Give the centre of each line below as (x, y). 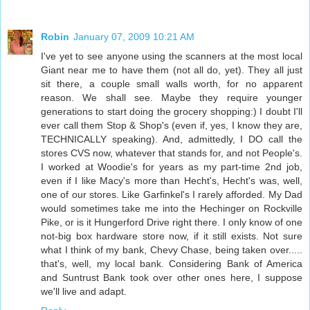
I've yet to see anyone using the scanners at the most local (172, 56)
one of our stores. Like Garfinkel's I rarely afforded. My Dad (172, 195)
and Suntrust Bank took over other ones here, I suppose (172, 278)
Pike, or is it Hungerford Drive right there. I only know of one (172, 222)
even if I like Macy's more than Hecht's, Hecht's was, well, (172, 181)
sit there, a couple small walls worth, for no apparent (172, 84)
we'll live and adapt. (84, 292)
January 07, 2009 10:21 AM (134, 37)
